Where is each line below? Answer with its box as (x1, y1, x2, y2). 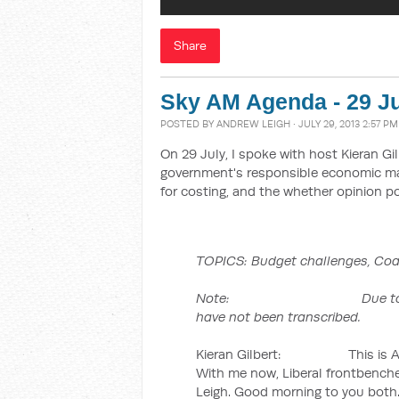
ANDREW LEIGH (216, 118, 290, 130)
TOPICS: (196, 252, 251, 269)
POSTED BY (160, 118, 216, 130)
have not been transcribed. (196, 308, 361, 325)
